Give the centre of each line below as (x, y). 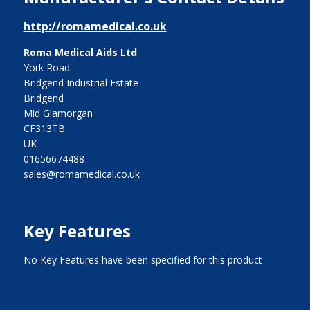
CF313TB (44, 128)
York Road (46, 67)
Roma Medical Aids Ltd (80, 52)
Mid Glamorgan (58, 113)
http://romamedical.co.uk (95, 26)
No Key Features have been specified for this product (143, 259)
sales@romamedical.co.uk (81, 174)
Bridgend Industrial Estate (81, 82)
